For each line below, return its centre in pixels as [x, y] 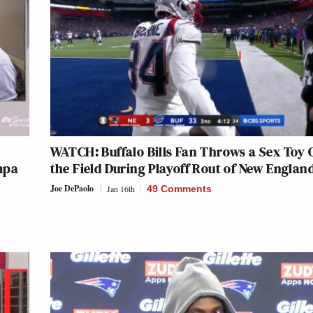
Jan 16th [121, 189]
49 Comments [179, 189]
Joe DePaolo [72, 189]
